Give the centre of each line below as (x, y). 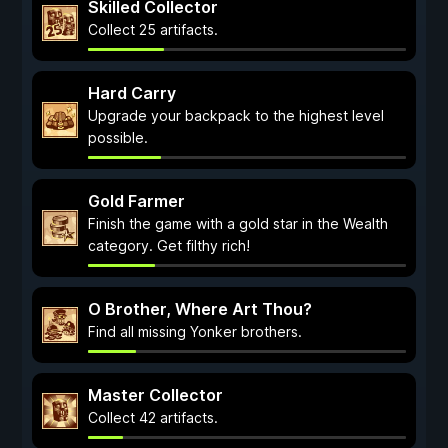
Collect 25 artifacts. (153, 29)
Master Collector (155, 395)
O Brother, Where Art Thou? (200, 309)
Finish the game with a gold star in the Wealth (238, 223)
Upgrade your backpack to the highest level (236, 115)
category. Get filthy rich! (169, 245)
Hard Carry (132, 93)
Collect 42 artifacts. (153, 417)
